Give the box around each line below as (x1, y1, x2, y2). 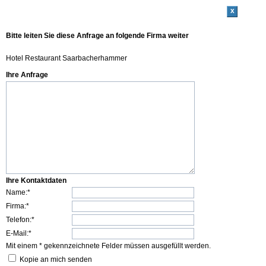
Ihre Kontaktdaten (6, 176, 66, 185)
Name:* (6, 188, 30, 197)
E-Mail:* (6, 229, 31, 237)
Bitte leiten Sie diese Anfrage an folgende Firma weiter (6, 31, 189, 40)
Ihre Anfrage (6, 71, 48, 79)
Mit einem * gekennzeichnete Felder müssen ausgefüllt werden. (6, 242, 211, 250)
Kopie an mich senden (20, 255, 92, 264)
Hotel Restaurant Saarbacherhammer (6, 54, 127, 62)
